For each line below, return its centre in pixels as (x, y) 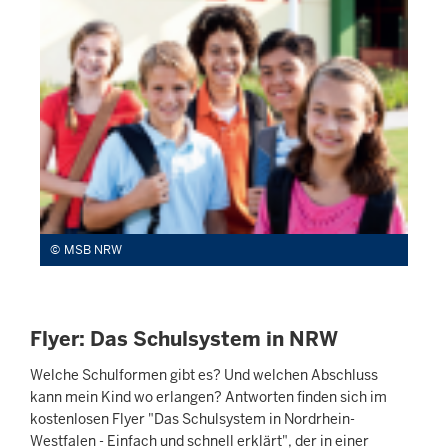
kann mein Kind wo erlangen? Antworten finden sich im (208, 397)
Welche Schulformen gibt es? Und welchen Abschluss (204, 375)
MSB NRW (93, 249)
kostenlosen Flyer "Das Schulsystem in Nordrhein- (192, 419)
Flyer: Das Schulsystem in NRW (184, 338)
